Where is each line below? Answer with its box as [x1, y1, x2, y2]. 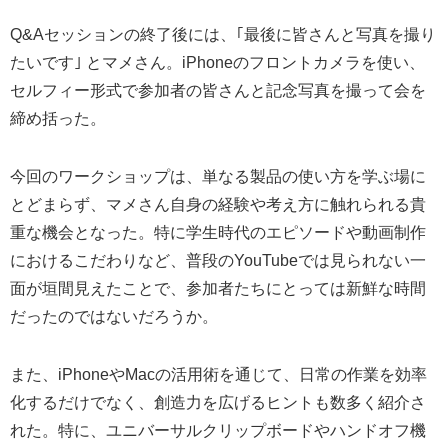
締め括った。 [10, 109, 106, 127]
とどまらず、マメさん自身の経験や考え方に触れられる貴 [10, 195, 426, 213]
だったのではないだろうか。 [10, 307, 218, 325]
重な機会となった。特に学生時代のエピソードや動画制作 [10, 223, 426, 241]
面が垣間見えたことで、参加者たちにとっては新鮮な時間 [10, 279, 426, 297]
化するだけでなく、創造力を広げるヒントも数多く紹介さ [10, 393, 426, 411]
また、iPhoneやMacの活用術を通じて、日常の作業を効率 [10, 365, 427, 383]
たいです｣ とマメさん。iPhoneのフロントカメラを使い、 [10, 53, 425, 71]
